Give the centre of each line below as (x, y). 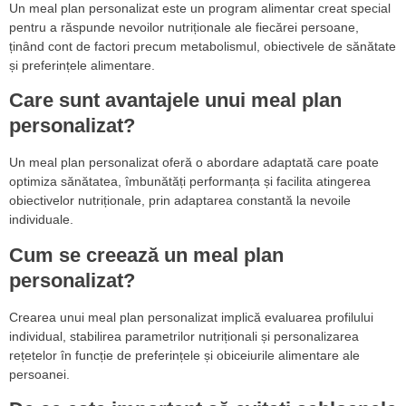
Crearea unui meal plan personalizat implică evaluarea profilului (191, 317)
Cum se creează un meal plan (146, 255)
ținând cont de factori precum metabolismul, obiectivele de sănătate (203, 46)
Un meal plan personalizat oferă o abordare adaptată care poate (194, 163)
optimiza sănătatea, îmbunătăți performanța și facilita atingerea (190, 182)
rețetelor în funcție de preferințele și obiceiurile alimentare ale (184, 355)
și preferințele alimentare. (82, 65)
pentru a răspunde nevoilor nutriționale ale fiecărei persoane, (184, 27)
